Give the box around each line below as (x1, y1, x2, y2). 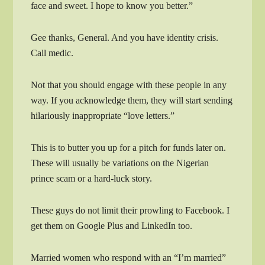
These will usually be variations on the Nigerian (31, 158, 209, 169)
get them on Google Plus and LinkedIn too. (31, 221, 193, 231)
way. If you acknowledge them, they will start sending (31, 95, 233, 106)
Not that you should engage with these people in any (31, 80, 227, 91)
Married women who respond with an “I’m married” (31, 253, 227, 263)
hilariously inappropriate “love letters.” (31, 111, 175, 121)
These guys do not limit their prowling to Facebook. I (31, 205, 230, 216)
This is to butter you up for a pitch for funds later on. (31, 143, 227, 153)
